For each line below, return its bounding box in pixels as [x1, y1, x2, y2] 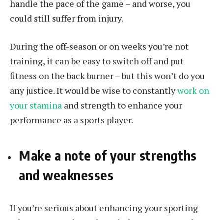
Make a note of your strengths [19, 146, 197, 164]
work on [177, 84, 209, 97]
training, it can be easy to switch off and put [10, 55, 184, 67]
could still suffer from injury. [10, 12, 123, 24]
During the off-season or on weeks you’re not [10, 40, 189, 53]
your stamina [10, 99, 62, 111]
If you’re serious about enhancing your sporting [10, 202, 198, 214]
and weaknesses [19, 166, 117, 183]
